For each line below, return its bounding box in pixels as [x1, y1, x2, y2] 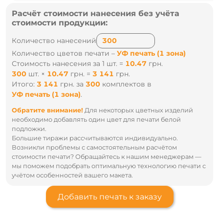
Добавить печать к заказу [57, 192, 162, 201]
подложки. [12, 125, 46, 133]
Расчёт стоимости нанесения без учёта [12, 9, 179, 18]
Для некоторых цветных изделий [83, 107, 193, 114]
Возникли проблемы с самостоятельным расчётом [12, 144, 177, 152]
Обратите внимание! [12, 107, 83, 114]
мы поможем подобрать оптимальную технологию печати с [12, 162, 206, 170]
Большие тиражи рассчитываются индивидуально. [12, 134, 178, 142]
